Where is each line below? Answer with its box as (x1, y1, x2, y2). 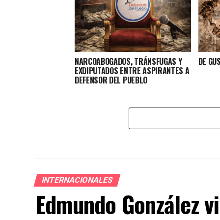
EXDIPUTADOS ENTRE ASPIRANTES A (75, 64, 190, 77)
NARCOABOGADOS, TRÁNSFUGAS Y (75, 55, 182, 67)
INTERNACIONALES (40, 175, 114, 185)
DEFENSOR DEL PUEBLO (75, 74, 147, 86)
